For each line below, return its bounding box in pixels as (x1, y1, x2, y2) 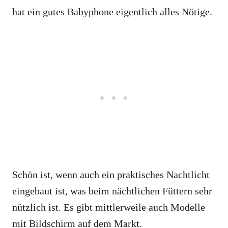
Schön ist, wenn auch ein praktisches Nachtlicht (12, 169, 210, 181)
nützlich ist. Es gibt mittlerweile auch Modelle (12, 202, 205, 213)
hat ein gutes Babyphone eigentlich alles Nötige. (12, 6, 212, 18)
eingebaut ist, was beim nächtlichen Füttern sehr (12, 185, 212, 197)
